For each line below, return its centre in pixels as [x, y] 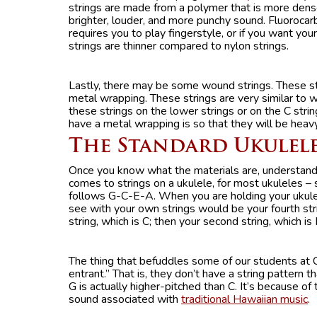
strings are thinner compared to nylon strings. [179, 46]
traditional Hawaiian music [244, 299]
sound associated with [125, 299]
